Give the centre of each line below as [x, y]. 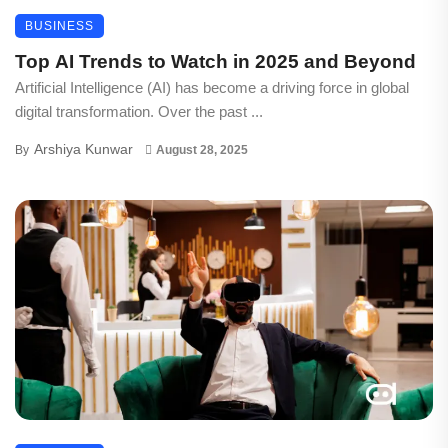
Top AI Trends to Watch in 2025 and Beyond [215, 61]
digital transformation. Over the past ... [139, 111]
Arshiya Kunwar [83, 148]
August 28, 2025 [201, 149]
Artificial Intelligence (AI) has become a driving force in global [212, 87]
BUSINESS [59, 25]
